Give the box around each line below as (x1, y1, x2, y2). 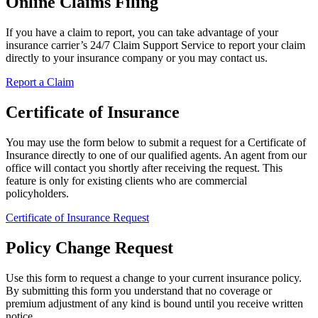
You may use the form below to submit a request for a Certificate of (6, 136, 306, 149)
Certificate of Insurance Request (6, 212, 149, 224)
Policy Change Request (6, 238, 173, 257)
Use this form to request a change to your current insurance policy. (6, 271, 302, 284)
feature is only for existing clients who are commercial (6, 175, 247, 187)
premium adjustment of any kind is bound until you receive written (6, 297, 303, 309)
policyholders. (6, 187, 69, 200)
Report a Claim (6, 76, 74, 89)
